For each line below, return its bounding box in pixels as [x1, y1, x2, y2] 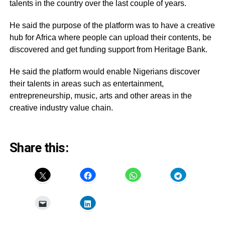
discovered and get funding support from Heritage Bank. [9, 45, 207, 54]
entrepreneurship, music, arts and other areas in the [9, 91, 192, 100]
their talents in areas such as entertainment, [9, 79, 164, 88]
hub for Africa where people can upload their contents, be [9, 33, 211, 42]
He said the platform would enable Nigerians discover [9, 67, 200, 76]
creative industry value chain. [9, 103, 113, 113]
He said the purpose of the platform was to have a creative [9, 21, 215, 30]
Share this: [9, 140, 69, 156]
